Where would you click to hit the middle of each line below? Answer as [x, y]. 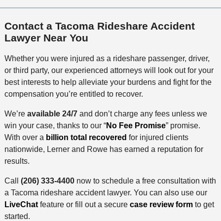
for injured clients [157, 137]
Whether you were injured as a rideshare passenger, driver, [107, 58]
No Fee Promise [136, 125]
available [42, 113]
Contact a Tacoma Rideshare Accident [99, 26]
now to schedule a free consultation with [145, 181]
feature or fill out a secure [84, 204]
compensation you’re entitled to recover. [74, 94]
